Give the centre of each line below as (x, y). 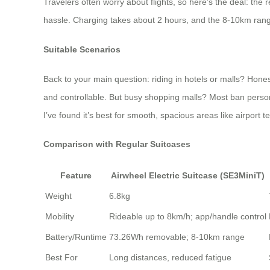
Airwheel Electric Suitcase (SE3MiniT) (188, 175)
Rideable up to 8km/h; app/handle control (188, 216)
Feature (76, 175)
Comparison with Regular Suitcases (117, 144)
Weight (58, 196)
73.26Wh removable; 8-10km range (177, 237)
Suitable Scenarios (82, 49)
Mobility (60, 216)
